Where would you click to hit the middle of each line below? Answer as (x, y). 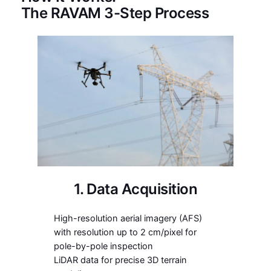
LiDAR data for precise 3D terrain (120, 260)
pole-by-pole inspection (103, 247)
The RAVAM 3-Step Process (115, 13)
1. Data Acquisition (135, 189)
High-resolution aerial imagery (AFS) (128, 219)
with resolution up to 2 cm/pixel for (125, 233)
